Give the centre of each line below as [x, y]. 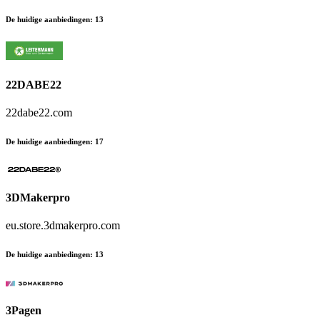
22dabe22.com [39, 112]
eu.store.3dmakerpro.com [63, 226]
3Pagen [24, 311]
